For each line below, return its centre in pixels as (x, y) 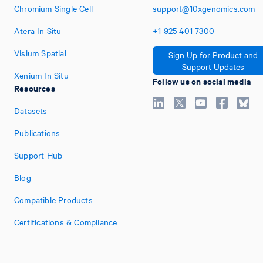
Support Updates (213, 66)
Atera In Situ (38, 31)
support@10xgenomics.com (204, 8)
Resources (35, 88)
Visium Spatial (40, 53)
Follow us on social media (202, 81)
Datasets (31, 110)
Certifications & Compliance (66, 222)
